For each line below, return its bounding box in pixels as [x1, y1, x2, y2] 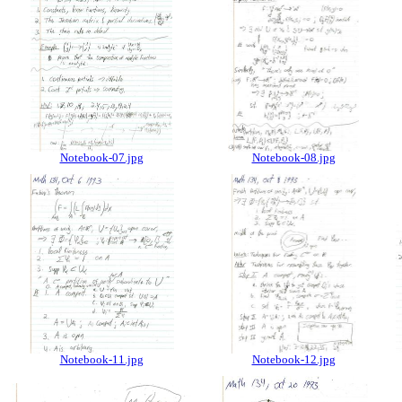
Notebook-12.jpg [251, 353, 336, 366]
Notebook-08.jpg [251, 151, 336, 164]
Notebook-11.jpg [59, 353, 144, 366]
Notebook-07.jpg [59, 151, 144, 164]
